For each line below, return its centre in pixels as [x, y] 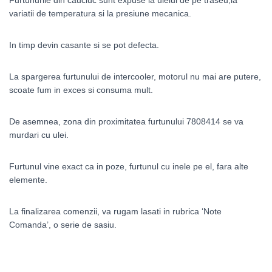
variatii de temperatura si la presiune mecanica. [100, 14]
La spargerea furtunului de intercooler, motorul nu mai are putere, [135, 77]
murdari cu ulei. [39, 135]
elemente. [28, 180]
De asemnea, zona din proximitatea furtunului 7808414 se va [126, 122]
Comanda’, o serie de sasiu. [63, 225]
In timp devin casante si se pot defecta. [84, 45]
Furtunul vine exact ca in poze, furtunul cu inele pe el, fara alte [129, 167]
